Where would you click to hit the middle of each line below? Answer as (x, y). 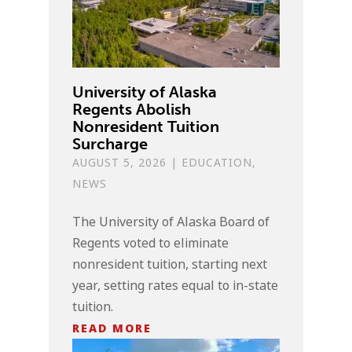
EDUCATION (217, 162)
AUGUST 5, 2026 (120, 162)
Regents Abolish (132, 109)
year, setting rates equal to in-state (176, 285)
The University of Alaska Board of (171, 222)
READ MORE (112, 328)
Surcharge (110, 143)
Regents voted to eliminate (151, 243)
